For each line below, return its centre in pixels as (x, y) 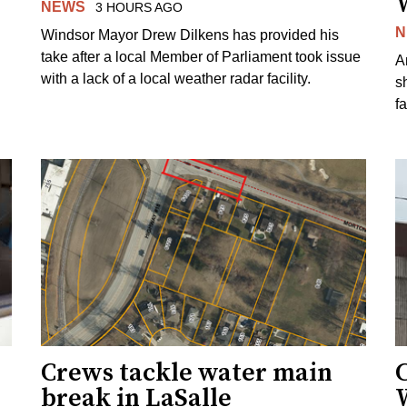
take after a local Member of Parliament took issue (201, 56)
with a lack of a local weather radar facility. (176, 78)
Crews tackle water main (187, 372)
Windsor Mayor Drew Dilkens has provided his (190, 35)
